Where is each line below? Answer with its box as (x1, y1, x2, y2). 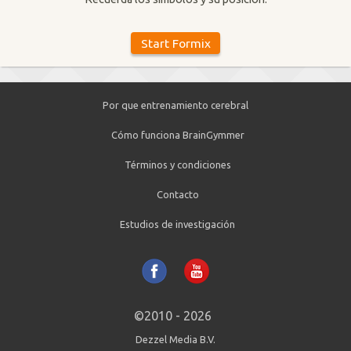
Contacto (156, 188, 199, 200)
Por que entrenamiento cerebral (103, 99, 248, 110)
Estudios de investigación (120, 218, 235, 230)
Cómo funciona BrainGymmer (110, 128, 244, 140)
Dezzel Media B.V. (136, 333, 215, 345)
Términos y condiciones (124, 158, 231, 170)
